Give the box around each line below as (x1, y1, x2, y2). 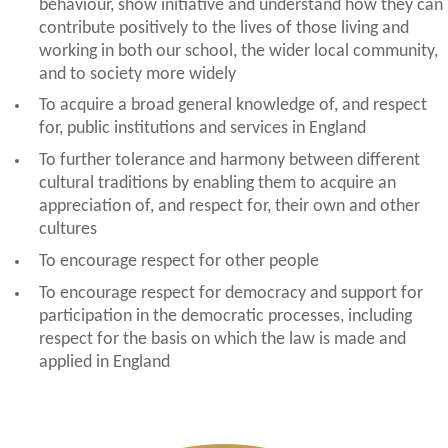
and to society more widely (38, 65, 236, 83)
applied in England (38, 353, 170, 371)
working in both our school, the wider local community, (38, 42, 438, 60)
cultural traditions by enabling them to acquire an (38, 175, 396, 193)
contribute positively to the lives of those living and (38, 19, 409, 37)
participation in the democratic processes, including (38, 307, 412, 325)
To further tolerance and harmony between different (38, 152, 420, 170)
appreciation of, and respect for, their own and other (38, 198, 420, 216)
